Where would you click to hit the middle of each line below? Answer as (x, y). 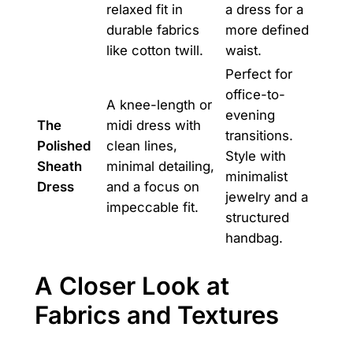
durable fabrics (152, 30)
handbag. (254, 238)
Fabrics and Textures (156, 314)
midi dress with (153, 125)
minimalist (256, 176)
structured (257, 217)
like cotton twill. (154, 50)
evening (250, 115)
